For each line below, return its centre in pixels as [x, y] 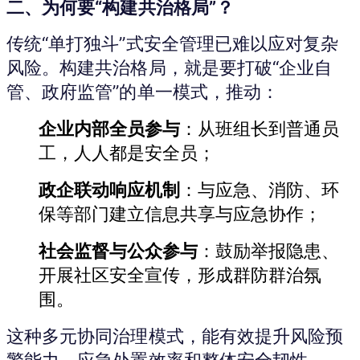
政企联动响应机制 [109, 190]
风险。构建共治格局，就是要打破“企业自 [170, 67]
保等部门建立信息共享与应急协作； [180, 214]
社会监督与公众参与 [118, 251]
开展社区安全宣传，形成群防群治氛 [180, 275]
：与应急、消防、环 [260, 190]
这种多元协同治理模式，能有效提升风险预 [175, 335]
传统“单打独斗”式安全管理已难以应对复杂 [173, 43]
